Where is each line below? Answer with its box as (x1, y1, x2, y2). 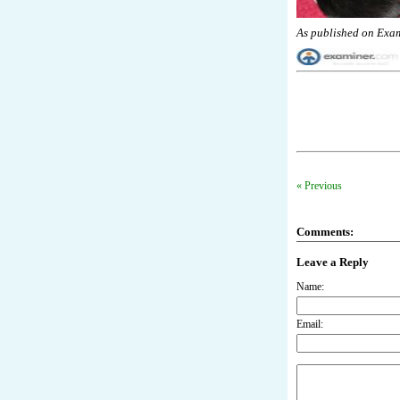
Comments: (296, 225, 354, 239)
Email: (296, 318, 323, 331)
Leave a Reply (296, 255, 369, 270)
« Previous (296, 179, 342, 193)
